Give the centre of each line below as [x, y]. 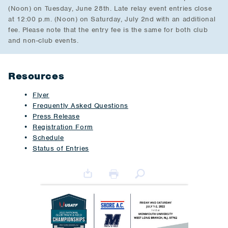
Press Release [56, 116]
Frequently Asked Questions [80, 106]
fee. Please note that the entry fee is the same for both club [108, 30]
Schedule [48, 138]
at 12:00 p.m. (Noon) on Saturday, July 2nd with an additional [112, 19]
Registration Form [63, 127]
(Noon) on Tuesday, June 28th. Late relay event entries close [110, 8]
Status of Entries [61, 148]
